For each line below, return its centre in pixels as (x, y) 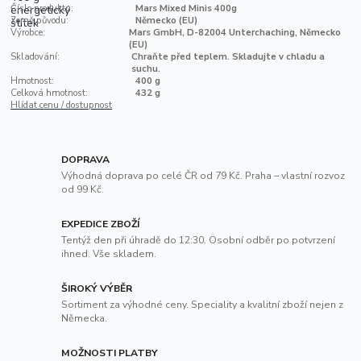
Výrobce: (28, 32)
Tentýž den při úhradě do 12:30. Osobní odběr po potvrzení (199, 240)
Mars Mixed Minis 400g (186, 8)
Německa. (85, 318)
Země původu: (40, 20)
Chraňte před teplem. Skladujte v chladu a (228, 56)
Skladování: (35, 56)
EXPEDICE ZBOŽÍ (101, 224)
